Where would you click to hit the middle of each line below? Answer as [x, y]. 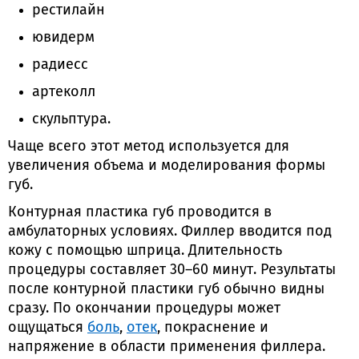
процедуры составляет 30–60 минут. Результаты [172, 270]
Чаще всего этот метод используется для [149, 147]
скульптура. [71, 119]
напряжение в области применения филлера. [167, 347]
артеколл [64, 92]
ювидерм [63, 38]
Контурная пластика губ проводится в [140, 212]
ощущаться [48, 328]
